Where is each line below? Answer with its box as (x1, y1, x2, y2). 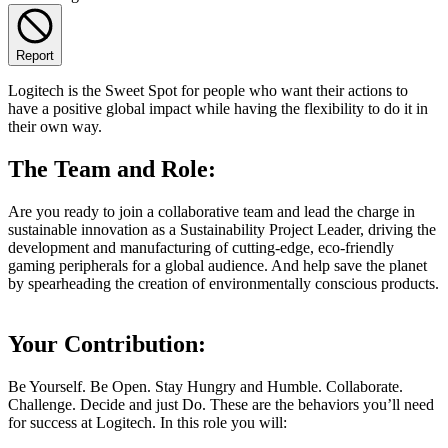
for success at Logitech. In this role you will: (8, 413, 287, 431)
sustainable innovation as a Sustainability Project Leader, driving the (8, 220, 436, 238)
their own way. (8, 117, 102, 135)
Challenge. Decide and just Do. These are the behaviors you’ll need (8, 395, 434, 413)
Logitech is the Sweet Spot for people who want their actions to (8, 81, 408, 99)
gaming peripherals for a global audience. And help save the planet (8, 256, 427, 274)
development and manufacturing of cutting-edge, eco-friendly (8, 238, 394, 256)
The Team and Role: (8, 155, 216, 182)
